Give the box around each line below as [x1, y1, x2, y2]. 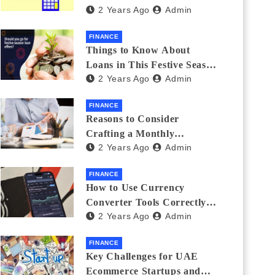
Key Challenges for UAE [85, 251, 199, 261]
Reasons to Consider [85, 114, 179, 124]
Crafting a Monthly [85, 128, 175, 139]
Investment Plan [85, 143, 160, 153]
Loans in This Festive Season [85, 60, 218, 70]
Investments [85, 6, 141, 16]
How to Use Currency [85, 182, 185, 193]
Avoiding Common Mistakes [85, 212, 214, 222]
